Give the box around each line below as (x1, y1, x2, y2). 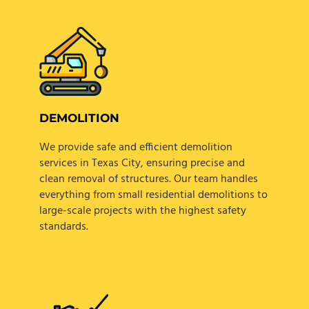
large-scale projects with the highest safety (39, 202, 246, 221)
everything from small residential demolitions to (39, 186, 268, 205)
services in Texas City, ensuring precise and (39, 154, 245, 173)
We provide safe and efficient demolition (39, 139, 232, 157)
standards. (39, 218, 88, 237)
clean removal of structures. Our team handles (39, 170, 258, 189)
